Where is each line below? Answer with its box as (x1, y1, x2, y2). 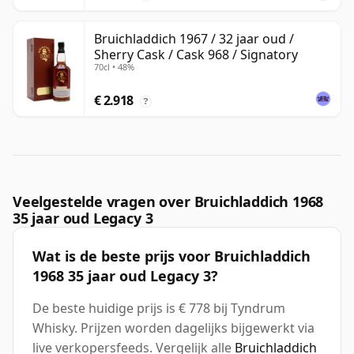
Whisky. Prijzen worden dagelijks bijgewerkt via (32, 319, 314, 337)
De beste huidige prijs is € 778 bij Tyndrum (32, 299, 285, 318)
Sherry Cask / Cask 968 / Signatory (94, 46, 298, 64)
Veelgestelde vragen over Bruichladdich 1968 (13, 192, 324, 212)
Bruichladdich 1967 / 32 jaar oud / (94, 30, 294, 48)
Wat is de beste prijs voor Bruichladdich (32, 247, 311, 266)
